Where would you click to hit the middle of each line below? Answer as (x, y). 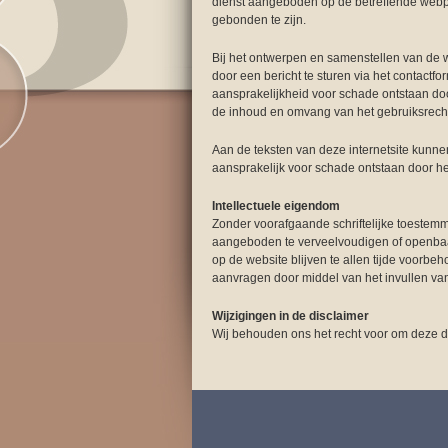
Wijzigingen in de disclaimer (290, 316)
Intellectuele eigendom (276, 206)
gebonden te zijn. (259, 20)
